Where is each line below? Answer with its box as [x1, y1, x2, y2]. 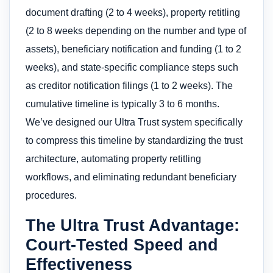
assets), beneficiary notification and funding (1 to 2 [26, 43, 241, 54]
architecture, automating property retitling [26, 153, 201, 164]
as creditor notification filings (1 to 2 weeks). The [26, 80, 233, 91]
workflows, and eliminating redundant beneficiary [26, 171, 236, 182]
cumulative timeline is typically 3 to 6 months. [26, 98, 219, 109]
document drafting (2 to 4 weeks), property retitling [26, 7, 240, 18]
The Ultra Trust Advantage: [26, 216, 239, 235]
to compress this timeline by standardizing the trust [26, 135, 243, 146]
